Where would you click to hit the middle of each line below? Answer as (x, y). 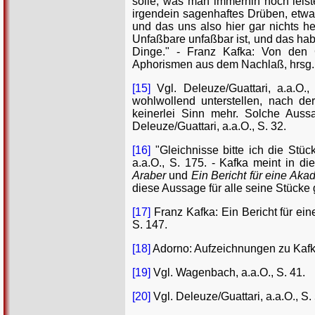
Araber (149, 176)
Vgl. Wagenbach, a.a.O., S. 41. (228, 273)
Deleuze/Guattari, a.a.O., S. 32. (209, 127)
